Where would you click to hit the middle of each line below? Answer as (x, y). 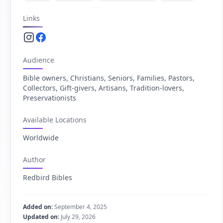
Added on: (38, 207)
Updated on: (41, 217)
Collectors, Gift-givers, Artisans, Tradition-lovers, (104, 88)
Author (35, 160)
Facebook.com (62, 41)
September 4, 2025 (80, 207)
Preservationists (50, 98)
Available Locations (55, 120)
